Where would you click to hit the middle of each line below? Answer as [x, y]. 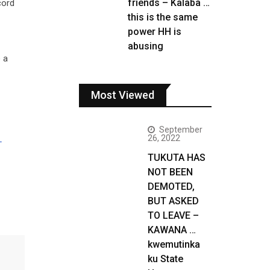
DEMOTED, [171, 187]
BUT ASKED [173, 201]
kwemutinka [174, 244]
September [181, 130]
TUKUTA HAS [177, 158]
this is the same [163, 17]
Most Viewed [123, 95]
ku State [165, 259]
